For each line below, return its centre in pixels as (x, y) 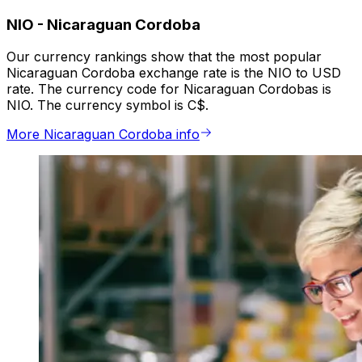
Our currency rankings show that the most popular (164, 57)
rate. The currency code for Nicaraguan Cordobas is (169, 89)
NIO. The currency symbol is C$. (107, 105)
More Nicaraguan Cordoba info (103, 135)
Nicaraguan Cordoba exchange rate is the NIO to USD (174, 73)
